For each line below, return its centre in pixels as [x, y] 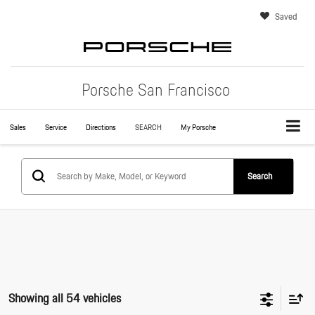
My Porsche [198, 127]
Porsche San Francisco [156, 90]
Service [56, 127]
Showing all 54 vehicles [65, 297]
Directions [101, 127]
